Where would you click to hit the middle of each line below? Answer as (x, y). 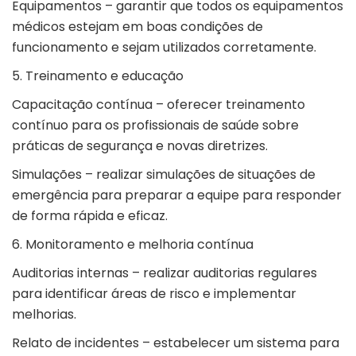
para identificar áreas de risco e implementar (154, 294)
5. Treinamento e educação (99, 76)
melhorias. (46, 315)
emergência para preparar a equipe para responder (177, 195)
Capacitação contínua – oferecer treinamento (159, 105)
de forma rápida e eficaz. (91, 216)
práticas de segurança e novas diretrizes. (141, 146)
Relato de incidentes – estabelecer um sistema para (176, 343)
